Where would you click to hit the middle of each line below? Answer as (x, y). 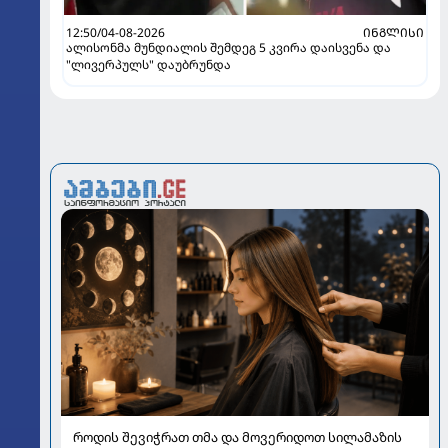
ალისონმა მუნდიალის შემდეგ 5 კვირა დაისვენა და (228, 48)
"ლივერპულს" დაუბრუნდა (148, 65)
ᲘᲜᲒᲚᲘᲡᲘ (393, 33)
